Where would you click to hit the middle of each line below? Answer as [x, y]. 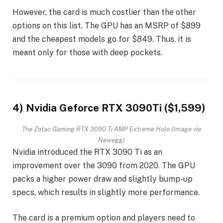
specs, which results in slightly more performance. [106, 192]
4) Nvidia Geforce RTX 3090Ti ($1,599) [109, 108]
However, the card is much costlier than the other [104, 12]
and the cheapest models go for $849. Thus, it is [102, 39]
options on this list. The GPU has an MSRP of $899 [107, 26]
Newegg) [111, 140]
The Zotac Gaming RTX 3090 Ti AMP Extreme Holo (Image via [111, 129]
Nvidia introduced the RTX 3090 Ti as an [87, 152]
